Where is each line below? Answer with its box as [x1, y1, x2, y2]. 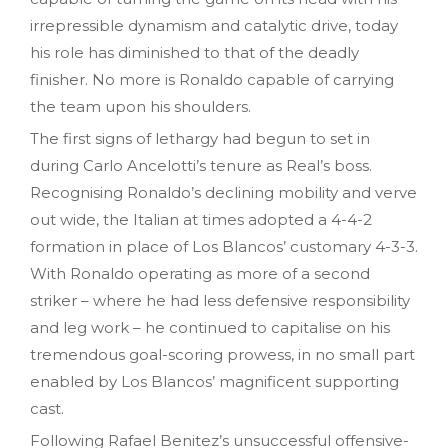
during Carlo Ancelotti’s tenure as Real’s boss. [30, 155, 376, 175]
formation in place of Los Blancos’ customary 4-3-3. [30, 236, 418, 256]
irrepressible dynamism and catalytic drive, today [30, 15, 398, 35]
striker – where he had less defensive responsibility [30, 290, 410, 310]
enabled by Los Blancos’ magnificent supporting [30, 371, 399, 391]
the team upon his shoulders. [30, 96, 251, 116]
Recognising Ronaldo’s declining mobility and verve [30, 182, 417, 202]
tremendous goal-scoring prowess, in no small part [30, 344, 415, 364]
